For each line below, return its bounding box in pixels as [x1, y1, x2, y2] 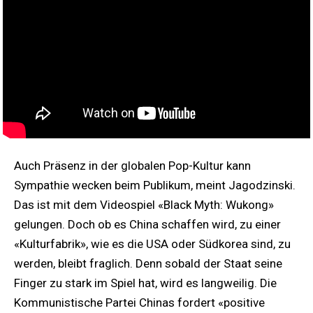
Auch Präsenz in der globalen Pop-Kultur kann [14, 159, 251, 173]
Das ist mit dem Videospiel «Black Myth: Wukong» [14, 198, 274, 212]
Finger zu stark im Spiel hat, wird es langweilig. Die [14, 276, 277, 291]
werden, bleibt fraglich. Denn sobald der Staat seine [14, 256, 282, 271]
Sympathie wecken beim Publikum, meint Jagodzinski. [14, 178, 296, 193]
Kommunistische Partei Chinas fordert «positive [14, 296, 265, 310]
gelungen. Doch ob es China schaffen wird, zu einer [14, 217, 281, 232]
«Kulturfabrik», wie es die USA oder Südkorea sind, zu [14, 237, 291, 252]
